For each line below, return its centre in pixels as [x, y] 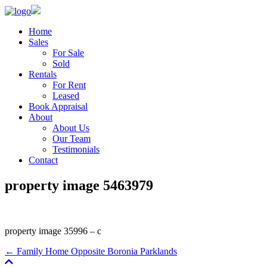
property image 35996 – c [53, 231]
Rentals [43, 74]
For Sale [68, 53]
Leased [66, 96]
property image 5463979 [79, 185]
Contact [43, 160]
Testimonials [76, 149]
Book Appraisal [58, 106]
